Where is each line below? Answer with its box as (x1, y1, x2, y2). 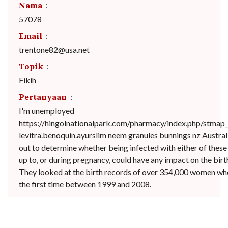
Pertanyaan (19, 92, 67, 102)
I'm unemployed (19, 106, 74, 116)
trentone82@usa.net (19, 45, 90, 54)
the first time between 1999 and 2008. (19, 179, 151, 189)
